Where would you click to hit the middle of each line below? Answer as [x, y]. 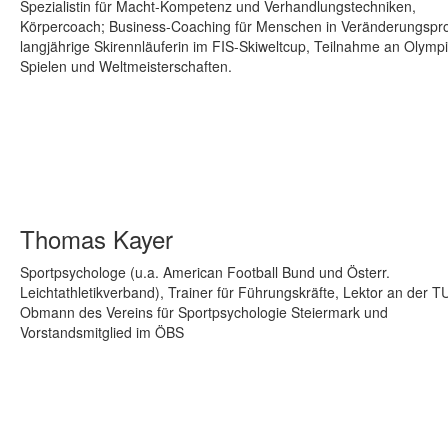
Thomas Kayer [96, 239]
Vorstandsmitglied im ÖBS [101, 332]
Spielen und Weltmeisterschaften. [125, 66]
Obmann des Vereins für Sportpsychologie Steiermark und [203, 312]
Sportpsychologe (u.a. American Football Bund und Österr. [204, 272]
